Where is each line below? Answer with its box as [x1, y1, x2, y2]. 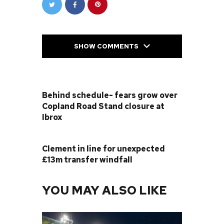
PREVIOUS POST [52, 78, 114, 87]
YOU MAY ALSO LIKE [42, 182, 167, 198]
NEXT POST [42, 132, 85, 141]
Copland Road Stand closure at [42, 100, 164, 111]
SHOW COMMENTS [74, 41, 138, 50]
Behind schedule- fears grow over [42, 89, 177, 100]
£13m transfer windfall [42, 154, 132, 165]
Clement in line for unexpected [42, 143, 165, 154]
